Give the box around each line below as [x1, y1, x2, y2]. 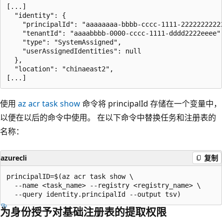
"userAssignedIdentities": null [6, 47, 141, 55]
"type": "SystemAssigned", [6, 38, 121, 46]
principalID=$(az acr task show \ [6, 172, 133, 180]
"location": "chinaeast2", [6, 64, 113, 73]
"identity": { [6, 11, 66, 19]
